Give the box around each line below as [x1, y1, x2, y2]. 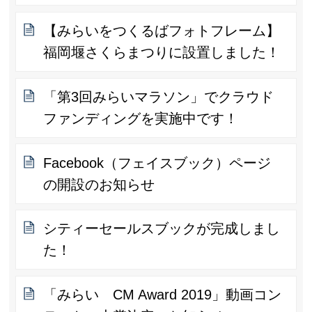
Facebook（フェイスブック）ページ [43, 155, 272, 171]
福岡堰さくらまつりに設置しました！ [43, 44, 281, 60]
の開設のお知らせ [43, 176, 155, 192]
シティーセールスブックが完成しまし [43, 221, 281, 237]
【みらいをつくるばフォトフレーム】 [43, 22, 281, 38]
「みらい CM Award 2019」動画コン [43, 287, 282, 303]
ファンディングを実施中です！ [43, 110, 239, 126]
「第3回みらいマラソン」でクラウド [43, 88, 274, 104]
